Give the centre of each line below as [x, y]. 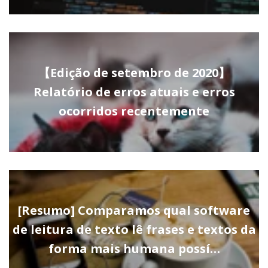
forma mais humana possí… [134, 249]
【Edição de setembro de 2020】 [134, 73]
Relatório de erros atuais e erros [134, 92]
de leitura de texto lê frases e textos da [134, 230]
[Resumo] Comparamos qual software [134, 211]
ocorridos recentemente [134, 111]
